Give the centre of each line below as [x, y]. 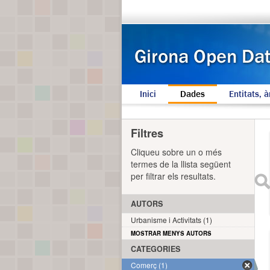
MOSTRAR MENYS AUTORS [171, 233]
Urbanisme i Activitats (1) [171, 220]
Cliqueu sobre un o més [176, 152]
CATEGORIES [155, 249]
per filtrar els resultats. [173, 176]
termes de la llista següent [181, 164]
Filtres [147, 133]
